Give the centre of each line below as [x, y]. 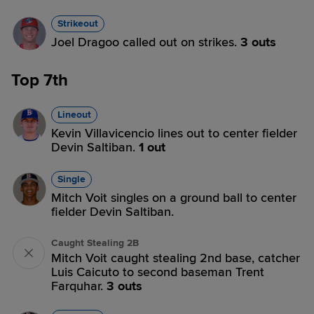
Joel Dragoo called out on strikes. [146, 42]
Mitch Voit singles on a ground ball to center [174, 198]
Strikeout [78, 23]
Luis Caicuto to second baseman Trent [158, 272]
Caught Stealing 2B [95, 243]
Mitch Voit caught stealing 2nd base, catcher [176, 258]
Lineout [74, 115]
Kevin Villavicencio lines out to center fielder [174, 133]
